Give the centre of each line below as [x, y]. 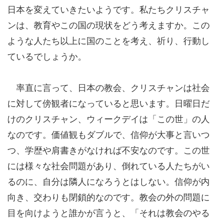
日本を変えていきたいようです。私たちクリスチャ [109, 9]
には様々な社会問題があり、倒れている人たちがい [109, 165]
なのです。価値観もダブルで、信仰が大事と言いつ [109, 134]
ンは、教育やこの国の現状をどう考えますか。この [109, 24]
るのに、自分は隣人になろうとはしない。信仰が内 [109, 181]
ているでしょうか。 [47, 55]
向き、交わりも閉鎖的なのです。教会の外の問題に [109, 196]
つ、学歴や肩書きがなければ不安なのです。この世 [109, 149]
